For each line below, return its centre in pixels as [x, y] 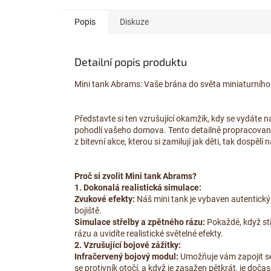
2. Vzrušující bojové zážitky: [128, 245]
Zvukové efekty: [105, 199]
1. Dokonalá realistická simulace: [138, 188]
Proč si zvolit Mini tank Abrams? [135, 176]
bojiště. [88, 211]
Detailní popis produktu [131, 62]
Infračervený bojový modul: [126, 257]
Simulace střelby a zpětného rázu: [140, 222]
